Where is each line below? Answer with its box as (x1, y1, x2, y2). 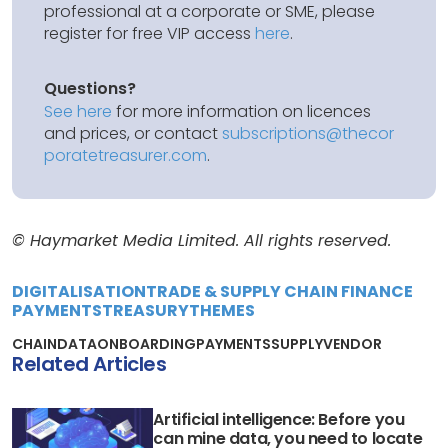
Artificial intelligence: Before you (153, 407, 405, 431)
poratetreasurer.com (44, 143, 207, 167)
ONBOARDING (97, 333, 196, 354)
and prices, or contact (44, 121, 222, 145)
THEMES (189, 298, 255, 322)
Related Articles (12, 349, 166, 378)
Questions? (44, 76, 136, 100)
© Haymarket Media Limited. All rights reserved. (12, 228, 391, 252)
